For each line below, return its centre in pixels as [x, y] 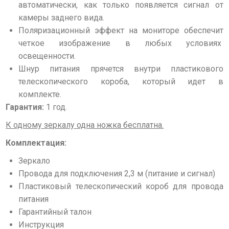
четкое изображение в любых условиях [121, 43]
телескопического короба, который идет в [121, 82]
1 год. [56, 107]
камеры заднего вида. [62, 18]
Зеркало [35, 161]
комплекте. [40, 94]
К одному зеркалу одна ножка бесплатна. [85, 125]
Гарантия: [25, 107]
